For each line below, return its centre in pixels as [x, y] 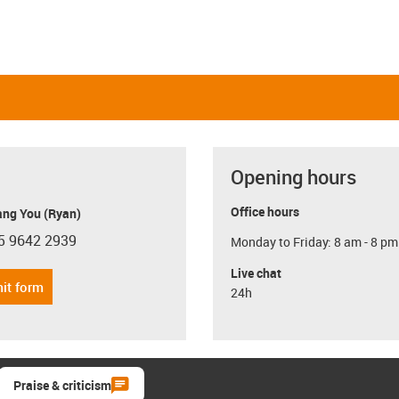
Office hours [265, 211]
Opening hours [293, 176]
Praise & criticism [62, 385]
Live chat [256, 273]
